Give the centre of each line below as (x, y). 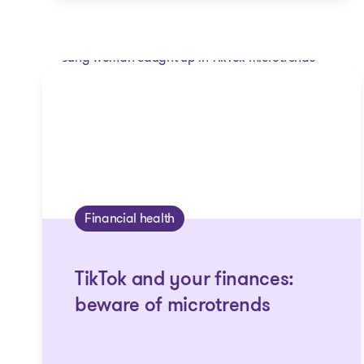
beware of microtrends (173, 306)
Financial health (130, 218)
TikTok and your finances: (184, 280)
